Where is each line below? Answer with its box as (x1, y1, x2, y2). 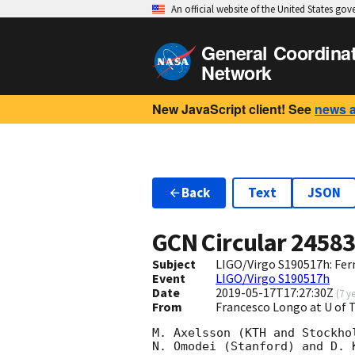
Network (201, 59, 272, 86)
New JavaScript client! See (152, 100, 311, 118)
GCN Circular (152, 227, 291, 259)
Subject (152, 256, 196, 273)
